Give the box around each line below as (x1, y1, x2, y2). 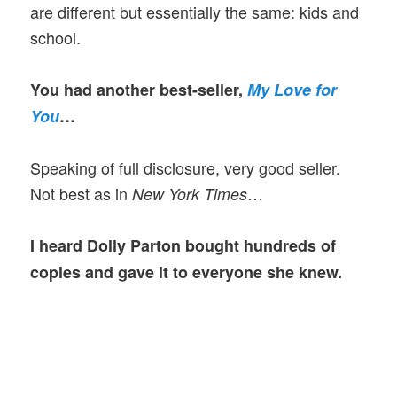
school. (30, 25, 82, 49)
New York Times (132, 183, 248, 206)
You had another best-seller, (30, 77, 248, 101)
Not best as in (30, 182, 133, 206)
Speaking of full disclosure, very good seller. (30, 156, 341, 180)
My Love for (247, 77, 338, 101)
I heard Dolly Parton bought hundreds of (30, 234, 337, 258)
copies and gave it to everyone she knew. (30, 261, 343, 284)
